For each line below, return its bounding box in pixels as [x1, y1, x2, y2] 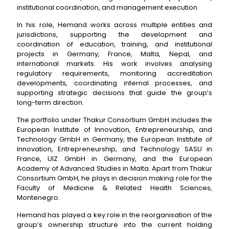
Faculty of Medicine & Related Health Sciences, [17, 183, 212, 193]
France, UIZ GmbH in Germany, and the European [17, 154, 212, 164]
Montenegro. [17, 193, 60, 202]
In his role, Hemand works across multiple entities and [17, 20, 212, 30]
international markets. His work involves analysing [17, 59, 212, 68]
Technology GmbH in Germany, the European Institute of [17, 134, 212, 144]
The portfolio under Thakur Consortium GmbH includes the [17, 115, 212, 125]
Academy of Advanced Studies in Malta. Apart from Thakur [17, 164, 212, 173]
